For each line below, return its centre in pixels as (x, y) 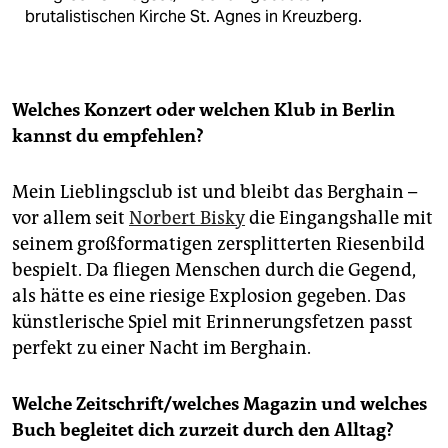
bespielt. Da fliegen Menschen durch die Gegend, (214, 269)
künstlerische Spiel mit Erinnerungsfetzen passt (212, 321)
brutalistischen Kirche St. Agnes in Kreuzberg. (193, 16)
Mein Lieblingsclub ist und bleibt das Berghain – (214, 191)
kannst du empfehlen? (108, 135)
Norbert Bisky (187, 217)
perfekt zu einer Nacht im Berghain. (161, 347)
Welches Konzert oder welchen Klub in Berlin (203, 109)
